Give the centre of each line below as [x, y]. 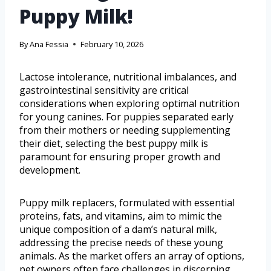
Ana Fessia [49, 44]
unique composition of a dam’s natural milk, [118, 229]
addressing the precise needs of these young [121, 242]
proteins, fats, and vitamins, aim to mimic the [121, 216]
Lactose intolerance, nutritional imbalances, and [128, 77]
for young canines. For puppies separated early [126, 116]
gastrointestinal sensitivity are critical [104, 90]
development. [50, 170]
